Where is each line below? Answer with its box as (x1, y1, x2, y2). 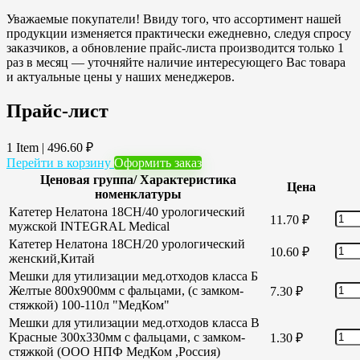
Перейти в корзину (6, 155, 111, 170)
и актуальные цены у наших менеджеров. (6, 69, 235, 84)
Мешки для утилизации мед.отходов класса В (9, 315, 260, 329)
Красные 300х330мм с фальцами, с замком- (9, 329, 245, 344)
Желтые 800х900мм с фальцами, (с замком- (9, 283, 243, 297)
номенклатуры (94, 186, 182, 201)
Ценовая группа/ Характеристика (39, 172, 236, 186)
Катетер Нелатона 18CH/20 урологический (9, 236, 245, 251)
